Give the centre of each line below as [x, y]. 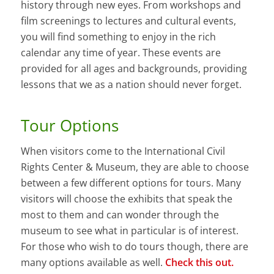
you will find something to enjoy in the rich [118, 36]
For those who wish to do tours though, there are [134, 247]
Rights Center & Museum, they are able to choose [135, 167]
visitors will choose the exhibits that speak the [126, 199]
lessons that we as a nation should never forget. [131, 84]
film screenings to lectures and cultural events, [128, 20]
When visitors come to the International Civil [123, 151]
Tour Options [69, 125]
